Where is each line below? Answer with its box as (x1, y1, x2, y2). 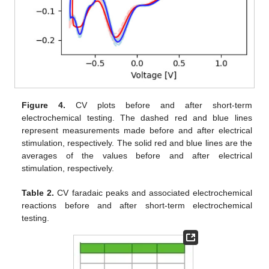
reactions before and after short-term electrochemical (22, 200, 252, 210)
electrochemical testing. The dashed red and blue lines (22, 112, 252, 122)
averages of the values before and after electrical (22, 150, 252, 160)
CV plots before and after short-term (65, 100, 252, 110)
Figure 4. (22, 100, 66, 110)
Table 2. (22, 187, 55, 198)
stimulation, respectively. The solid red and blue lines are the (22, 138, 252, 148)
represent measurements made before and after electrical (22, 125, 252, 135)
